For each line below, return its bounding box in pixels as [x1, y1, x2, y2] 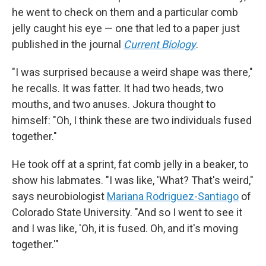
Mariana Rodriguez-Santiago [107, 190, 239, 202]
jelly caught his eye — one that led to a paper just [12, 22, 240, 34]
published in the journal [12, 38, 123, 50]
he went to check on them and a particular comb [12, 6, 238, 18]
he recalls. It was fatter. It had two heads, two [12, 82, 223, 94]
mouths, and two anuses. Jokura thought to [12, 98, 216, 110]
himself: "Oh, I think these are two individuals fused [12, 114, 252, 126]
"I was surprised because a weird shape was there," [12, 66, 253, 78]
